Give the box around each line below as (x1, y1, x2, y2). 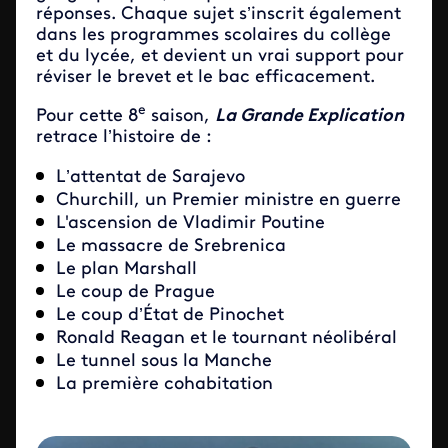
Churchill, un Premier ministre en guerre (56, 191, 401, 210)
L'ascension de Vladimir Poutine (56, 214, 325, 233)
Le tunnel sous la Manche (56, 352, 272, 371)
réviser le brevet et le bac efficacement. (36, 68, 375, 87)
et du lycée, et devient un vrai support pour (36, 47, 404, 66)
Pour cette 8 (36, 107, 138, 126)
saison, (146, 107, 215, 126)
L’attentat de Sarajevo (56, 168, 245, 187)
